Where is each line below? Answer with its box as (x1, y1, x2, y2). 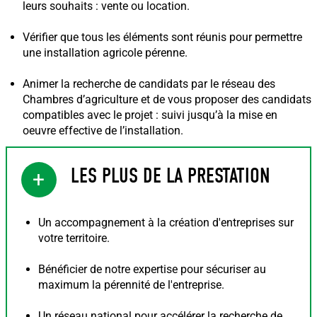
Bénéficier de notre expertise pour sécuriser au (38, 263, 266, 276)
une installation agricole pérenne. (23, 46, 188, 59)
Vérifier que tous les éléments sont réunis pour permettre (23, 30, 302, 44)
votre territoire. (38, 231, 110, 245)
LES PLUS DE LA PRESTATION (71, 163, 270, 188)
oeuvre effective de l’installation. (23, 124, 183, 137)
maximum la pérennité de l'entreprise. (38, 278, 224, 292)
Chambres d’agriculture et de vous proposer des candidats (23, 93, 311, 106)
